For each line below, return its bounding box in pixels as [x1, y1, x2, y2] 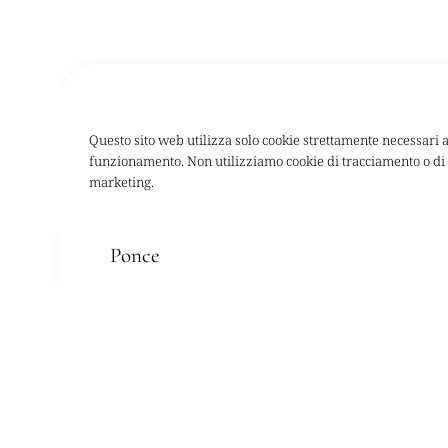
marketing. [89, 172, 155, 191]
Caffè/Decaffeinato [109, 114, 268, 140]
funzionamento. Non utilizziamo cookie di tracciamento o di [89, 151, 446, 170]
